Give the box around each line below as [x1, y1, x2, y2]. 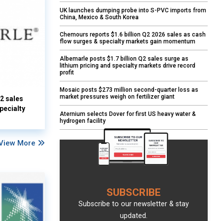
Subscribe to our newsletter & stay [78, 200, 189, 209]
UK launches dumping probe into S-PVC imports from [60, 7, 206, 14]
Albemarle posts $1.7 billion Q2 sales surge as [60, 55, 188, 63]
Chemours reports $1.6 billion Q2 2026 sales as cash [60, 31, 206, 38]
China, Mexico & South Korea [60, 14, 139, 21]
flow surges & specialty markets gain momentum [60, 38, 195, 45]
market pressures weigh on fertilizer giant [60, 93, 175, 101]
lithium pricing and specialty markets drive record [60, 62, 195, 70]
